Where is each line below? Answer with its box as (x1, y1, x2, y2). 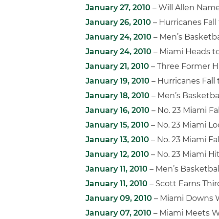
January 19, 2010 (86, 76, 150, 86)
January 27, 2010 (86, 3, 151, 12)
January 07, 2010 (86, 208, 152, 218)
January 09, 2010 (86, 194, 152, 203)
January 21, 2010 (86, 62, 149, 71)
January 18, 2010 (86, 91, 150, 100)
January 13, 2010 (86, 135, 149, 144)
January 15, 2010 (86, 120, 149, 130)
